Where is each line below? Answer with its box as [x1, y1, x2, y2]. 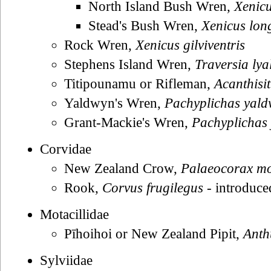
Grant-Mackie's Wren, [64, 114, 192, 130]
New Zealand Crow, [64, 160, 181, 176]
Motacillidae [40, 206, 109, 222]
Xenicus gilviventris [135, 37, 245, 53]
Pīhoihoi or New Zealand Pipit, [64, 226, 243, 241]
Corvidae [40, 141, 91, 157]
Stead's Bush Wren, [88, 18, 201, 33]
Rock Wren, [64, 37, 135, 53]
